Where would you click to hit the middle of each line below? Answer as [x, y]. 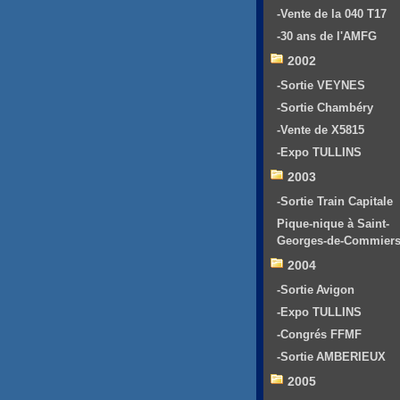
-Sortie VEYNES [321, 86]
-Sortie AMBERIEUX [331, 357]
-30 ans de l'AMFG [327, 37]
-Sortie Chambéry [325, 108]
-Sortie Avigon [316, 290]
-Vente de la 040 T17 [332, 14]
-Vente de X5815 [321, 130]
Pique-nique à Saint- [333, 224]
